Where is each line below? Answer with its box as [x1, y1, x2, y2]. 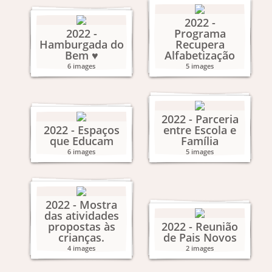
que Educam [49, 134, 114, 148]
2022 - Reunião [161, 219, 238, 234]
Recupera [175, 37, 225, 52]
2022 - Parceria [161, 112, 239, 126]
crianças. [58, 230, 104, 245]
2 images [186, 243, 214, 253]
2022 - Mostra [46, 197, 117, 212]
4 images [67, 243, 95, 253]
